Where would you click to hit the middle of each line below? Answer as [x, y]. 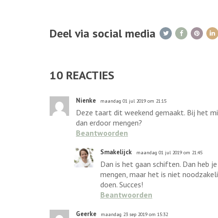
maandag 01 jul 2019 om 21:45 [169, 153]
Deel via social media [103, 33]
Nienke [86, 100]
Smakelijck [116, 152]
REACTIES [89, 75]
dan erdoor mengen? [109, 123]
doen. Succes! [122, 184]
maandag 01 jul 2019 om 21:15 [133, 101]
